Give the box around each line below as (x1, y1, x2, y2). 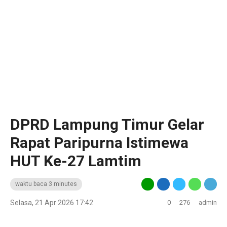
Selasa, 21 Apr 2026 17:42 (10, 199, 93, 207)
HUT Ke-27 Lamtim (10, 152, 141, 170)
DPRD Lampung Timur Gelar (10, 116, 204, 133)
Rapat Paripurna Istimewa (10, 134, 188, 152)
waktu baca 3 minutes (15, 180, 77, 187)
